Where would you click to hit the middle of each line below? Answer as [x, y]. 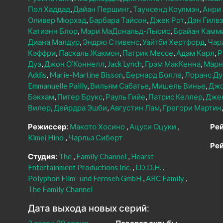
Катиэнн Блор [53, 31]
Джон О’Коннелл [74, 64]
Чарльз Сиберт [95, 138]
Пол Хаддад [49, 9]
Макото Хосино [97, 127]
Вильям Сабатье [119, 86]
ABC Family [165, 178]
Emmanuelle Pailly [57, 86]
